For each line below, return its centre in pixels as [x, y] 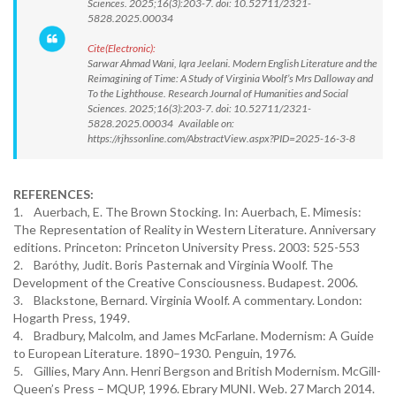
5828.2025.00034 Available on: [161, 123]
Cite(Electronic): [122, 48]
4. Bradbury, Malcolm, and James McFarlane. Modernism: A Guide [194, 335]
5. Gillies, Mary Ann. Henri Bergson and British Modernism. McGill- [197, 371]
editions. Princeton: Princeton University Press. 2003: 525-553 [187, 247]
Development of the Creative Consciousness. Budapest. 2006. [188, 282]
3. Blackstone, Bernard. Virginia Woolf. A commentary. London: [188, 300]
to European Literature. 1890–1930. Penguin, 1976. [155, 353]
